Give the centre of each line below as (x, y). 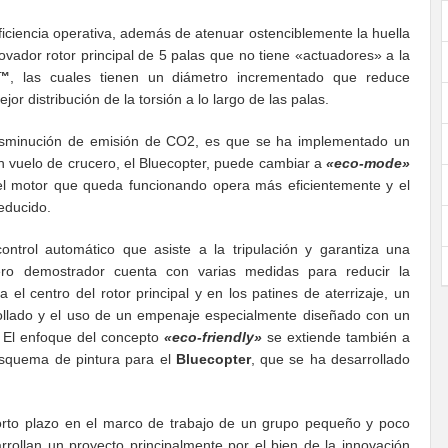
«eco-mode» (368, 163)
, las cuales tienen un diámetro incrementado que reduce (210, 77)
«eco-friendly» (212, 337)
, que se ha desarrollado (330, 359)
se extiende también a (336, 337)
